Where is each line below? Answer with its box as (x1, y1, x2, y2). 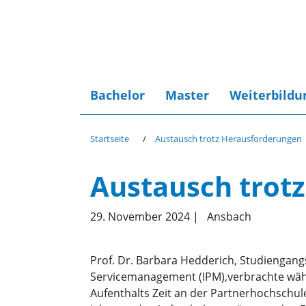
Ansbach (207, 209, 251, 224)
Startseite (90, 133, 129, 145)
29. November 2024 (90, 209, 193, 224)
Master (165, 87, 209, 103)
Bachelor (90, 87, 145, 103)
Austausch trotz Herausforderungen (155, 133, 302, 145)
